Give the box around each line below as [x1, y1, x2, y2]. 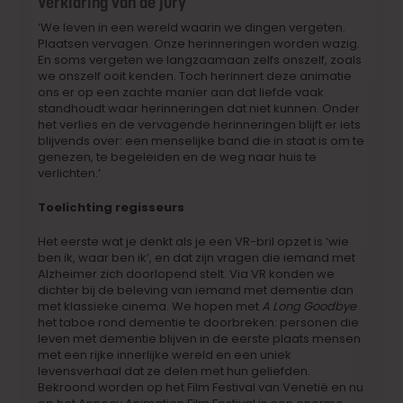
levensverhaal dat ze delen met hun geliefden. [38, 362, 311, 380]
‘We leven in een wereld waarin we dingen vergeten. [38, 18, 346, 36]
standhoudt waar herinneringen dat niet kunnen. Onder [38, 99, 361, 117]
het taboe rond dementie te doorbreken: [38, 313, 278, 331]
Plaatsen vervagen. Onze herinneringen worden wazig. [38, 34, 361, 52]
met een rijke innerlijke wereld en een [38, 345, 258, 363]
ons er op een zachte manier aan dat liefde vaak [38, 83, 325, 101]
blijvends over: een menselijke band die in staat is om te [38, 131, 365, 149]
